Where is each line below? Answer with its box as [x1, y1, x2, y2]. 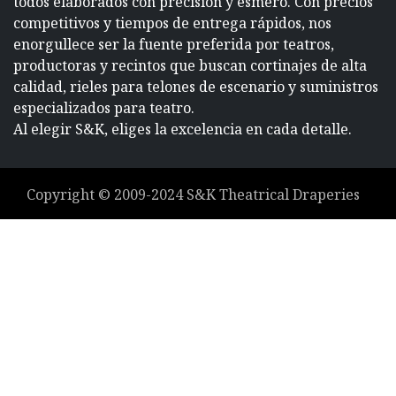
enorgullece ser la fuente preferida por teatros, [13, 34, 334, 55]
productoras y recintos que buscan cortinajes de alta [13, 56, 367, 76]
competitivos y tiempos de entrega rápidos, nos [13, 13, 331, 34]
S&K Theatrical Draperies [186, 185, 360, 205]
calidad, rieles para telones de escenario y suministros [13, 77, 378, 97]
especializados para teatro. [13, 98, 194, 118]
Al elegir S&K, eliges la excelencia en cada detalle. [13, 119, 352, 140]
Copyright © [26, 185, 114, 205]
